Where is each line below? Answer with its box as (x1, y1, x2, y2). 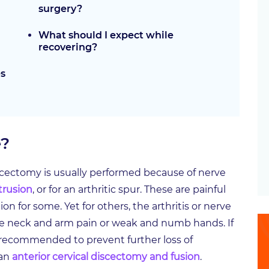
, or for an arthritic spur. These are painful (32, 184, 226, 196)
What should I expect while (38, 29, 174, 41)
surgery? (38, 3, 82, 15)
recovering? (38, 41, 97, 53)
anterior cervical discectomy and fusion (12, 251, 200, 263)
